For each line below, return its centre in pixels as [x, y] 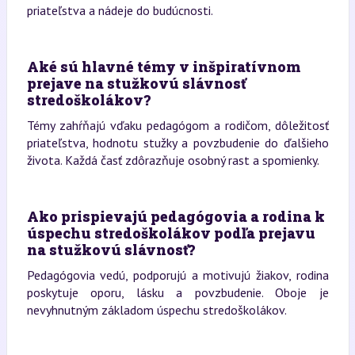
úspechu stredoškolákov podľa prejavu [171, 233]
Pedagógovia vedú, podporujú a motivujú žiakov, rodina [177, 275]
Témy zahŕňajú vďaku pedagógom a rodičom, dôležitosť [177, 125]
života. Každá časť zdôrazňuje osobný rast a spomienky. [173, 160]
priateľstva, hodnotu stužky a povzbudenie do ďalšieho [177, 142]
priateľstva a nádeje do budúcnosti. [120, 10]
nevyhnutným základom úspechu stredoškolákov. [157, 309]
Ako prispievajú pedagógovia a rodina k [176, 216]
